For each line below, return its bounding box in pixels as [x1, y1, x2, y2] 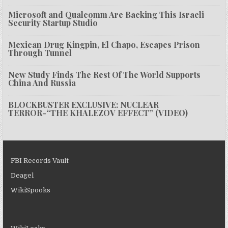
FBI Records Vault [11, 157, 69, 165]
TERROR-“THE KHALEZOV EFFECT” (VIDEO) [8, 107, 188, 119]
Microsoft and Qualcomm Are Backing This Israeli [8, 9, 205, 20]
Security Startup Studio [8, 17, 98, 28]
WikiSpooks [11, 186, 51, 194]
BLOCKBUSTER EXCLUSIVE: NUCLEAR [8, 99, 159, 110]
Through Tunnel [8, 47, 72, 59]
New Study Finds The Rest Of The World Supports [8, 69, 201, 80]
